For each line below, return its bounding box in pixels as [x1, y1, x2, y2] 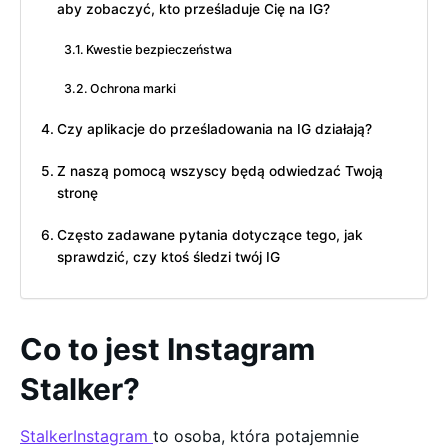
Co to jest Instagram [20, 331, 315, 367]
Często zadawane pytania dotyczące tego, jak [56, 227, 363, 244]
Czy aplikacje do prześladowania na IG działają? [56, 121, 372, 138]
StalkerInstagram [20, 426, 153, 446]
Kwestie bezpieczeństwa [86, 42, 233, 58]
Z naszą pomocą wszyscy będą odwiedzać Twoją [56, 163, 383, 180]
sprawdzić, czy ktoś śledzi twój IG [56, 249, 280, 266]
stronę [56, 185, 98, 202]
